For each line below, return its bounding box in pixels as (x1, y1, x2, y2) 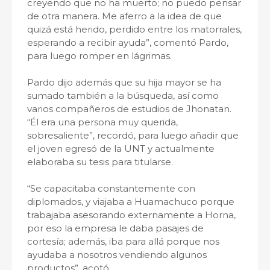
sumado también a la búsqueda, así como (27, 90, 219, 101)
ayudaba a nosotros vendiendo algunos (27, 249, 207, 260)
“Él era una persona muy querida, (27, 116, 178, 128)
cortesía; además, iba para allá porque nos (27, 236, 219, 247)
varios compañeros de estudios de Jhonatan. (27, 103, 231, 115)
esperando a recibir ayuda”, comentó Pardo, (27, 37, 228, 48)
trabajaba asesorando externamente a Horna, (27, 209, 236, 221)
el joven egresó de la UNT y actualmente (27, 143, 215, 154)
